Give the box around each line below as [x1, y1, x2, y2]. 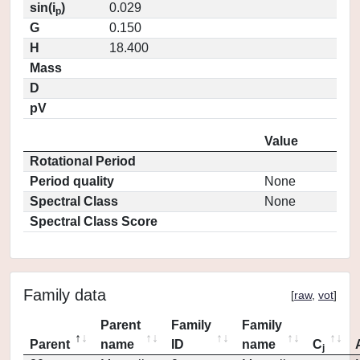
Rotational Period [30, 154, 136, 168]
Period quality [30, 174, 114, 188]
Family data [23, 286, 106, 304]
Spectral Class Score [30, 215, 157, 228]
